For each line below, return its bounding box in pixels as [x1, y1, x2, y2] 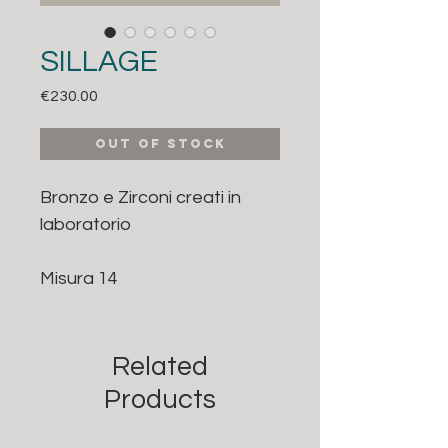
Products [104, 385, 216, 414]
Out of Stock [94, 135, 226, 151]
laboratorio [40, 214, 131, 234]
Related [112, 352, 208, 381]
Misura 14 [40, 268, 118, 288]
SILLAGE [40, 45, 158, 77]
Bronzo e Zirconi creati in [40, 187, 241, 207]
